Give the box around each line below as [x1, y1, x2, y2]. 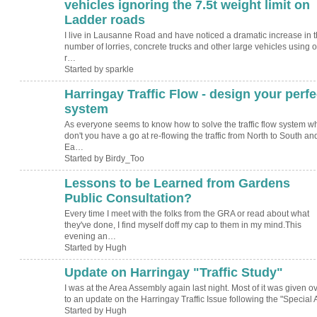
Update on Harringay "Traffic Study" [64, 265, 283, 279]
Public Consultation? [64, 190, 192, 205]
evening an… [64, 231, 116, 242]
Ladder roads [64, 12, 145, 27]
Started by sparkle [64, 64, 134, 75]
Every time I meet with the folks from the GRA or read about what [64, 209, 309, 219]
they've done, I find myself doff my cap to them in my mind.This [64, 220, 301, 231]
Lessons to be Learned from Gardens [64, 175, 290, 190]
